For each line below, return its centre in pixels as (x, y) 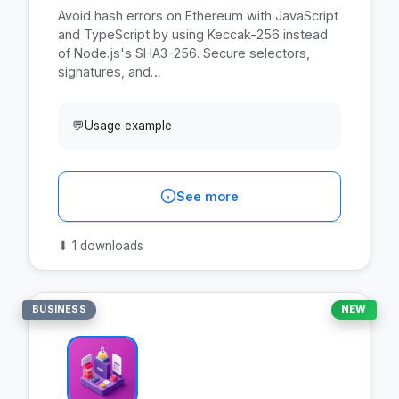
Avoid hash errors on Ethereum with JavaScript (198, 15)
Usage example (128, 125)
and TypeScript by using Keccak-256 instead (193, 34)
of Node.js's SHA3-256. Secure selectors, (184, 53)
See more (208, 196)
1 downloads (106, 245)
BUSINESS (59, 309)
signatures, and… (110, 71)
